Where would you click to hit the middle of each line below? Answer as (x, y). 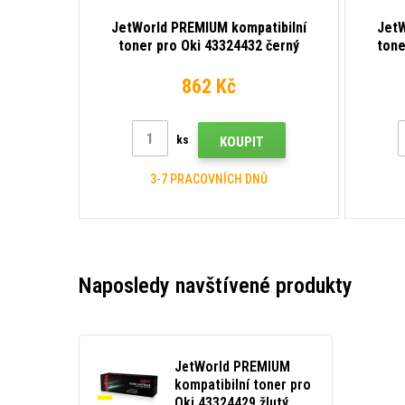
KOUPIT (242, 142)
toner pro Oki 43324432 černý (209, 46)
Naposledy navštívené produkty (216, 286)
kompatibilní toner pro (243, 385)
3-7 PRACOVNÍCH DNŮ (209, 179)
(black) (209, 64)
